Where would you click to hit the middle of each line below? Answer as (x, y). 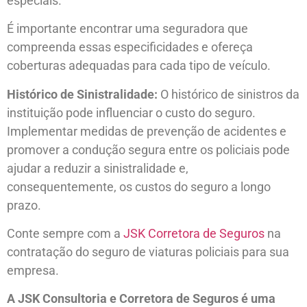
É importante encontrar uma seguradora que (127, 29)
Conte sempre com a (65, 233)
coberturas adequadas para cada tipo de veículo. (139, 66)
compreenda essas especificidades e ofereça (130, 47)
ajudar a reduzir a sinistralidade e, (98, 168)
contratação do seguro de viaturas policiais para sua (148, 251)
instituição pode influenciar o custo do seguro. (131, 112)
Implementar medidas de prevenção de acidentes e (147, 131)
